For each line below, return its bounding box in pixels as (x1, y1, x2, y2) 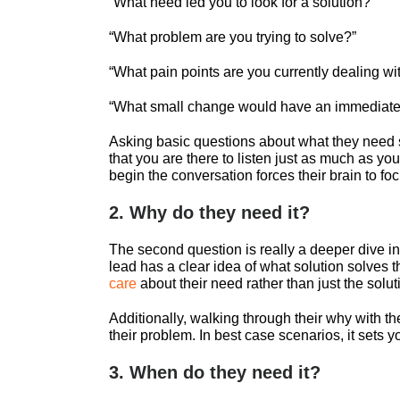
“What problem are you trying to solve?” (109, 29, 356, 46)
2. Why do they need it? (109, 203, 310, 223)
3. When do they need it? (109, 362, 321, 383)
